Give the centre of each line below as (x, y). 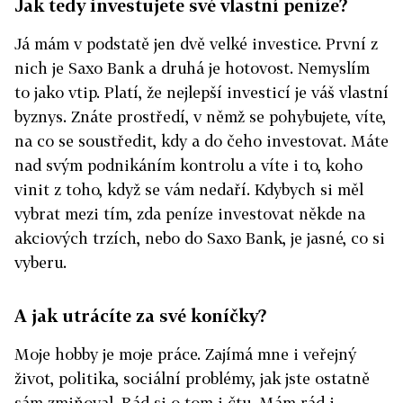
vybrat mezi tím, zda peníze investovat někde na (190, 214)
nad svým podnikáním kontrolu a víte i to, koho (188, 166)
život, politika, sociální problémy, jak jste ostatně (192, 379)
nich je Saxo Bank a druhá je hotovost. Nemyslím (192, 68)
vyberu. (40, 263)
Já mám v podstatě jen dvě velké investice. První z (196, 44)
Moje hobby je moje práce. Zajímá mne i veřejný (185, 354)
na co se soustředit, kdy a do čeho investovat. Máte (201, 141)
